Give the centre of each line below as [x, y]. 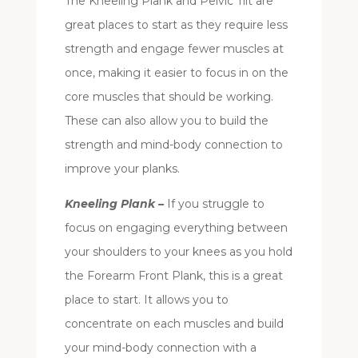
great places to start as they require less [176, 25]
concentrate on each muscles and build [174, 324]
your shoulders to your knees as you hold [178, 252]
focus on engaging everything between [176, 228]
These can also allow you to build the [166, 121]
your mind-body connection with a [160, 348]
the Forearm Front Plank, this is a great [173, 276]
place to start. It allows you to [146, 300]
